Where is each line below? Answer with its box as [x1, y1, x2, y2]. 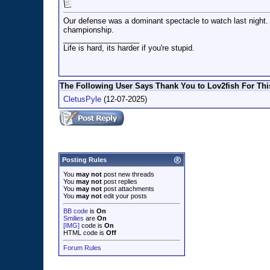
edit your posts [102, 192, 147, 199]
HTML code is [63, 229, 106, 236]
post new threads [102, 171, 154, 178]
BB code [63, 207, 88, 215]
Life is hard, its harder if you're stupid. [63, 43, 195, 53]
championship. [63, 25, 114, 35]
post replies [102, 178, 137, 185]
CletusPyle [63, 95, 101, 104]
